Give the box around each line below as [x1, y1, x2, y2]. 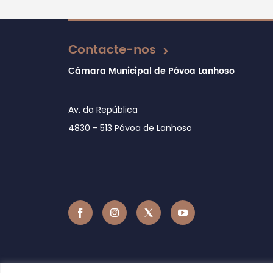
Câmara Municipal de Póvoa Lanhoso [68, 63, 235, 78]
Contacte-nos [68, 40, 156, 60]
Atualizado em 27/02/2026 [68, 16, 195, 31]
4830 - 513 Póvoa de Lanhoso [68, 121, 192, 134]
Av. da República [68, 103, 138, 116]
